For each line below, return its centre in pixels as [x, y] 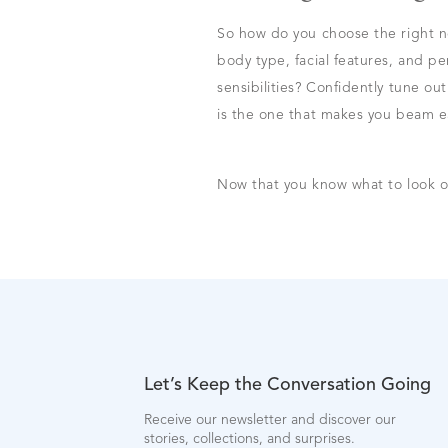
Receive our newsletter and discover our [270, 420]
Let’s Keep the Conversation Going [287, 385]
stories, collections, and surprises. [249, 439]
